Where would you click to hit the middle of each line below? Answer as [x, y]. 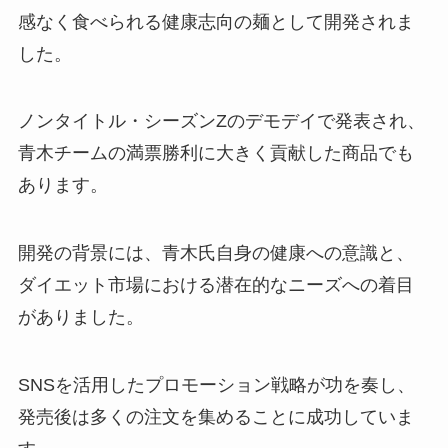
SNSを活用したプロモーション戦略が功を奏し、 [216, 385]
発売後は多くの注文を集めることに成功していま [215, 417]
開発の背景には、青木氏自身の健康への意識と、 [215, 253]
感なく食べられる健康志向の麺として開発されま [215, 21]
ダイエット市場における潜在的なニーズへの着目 [215, 285]
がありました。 [80, 317]
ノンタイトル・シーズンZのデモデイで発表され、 [221, 121]
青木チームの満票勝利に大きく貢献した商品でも [215, 153]
